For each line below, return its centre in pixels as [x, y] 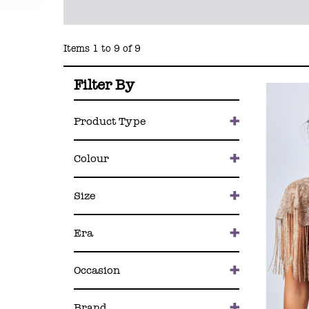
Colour [91, 159]
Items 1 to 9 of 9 [102, 49]
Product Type [109, 122]
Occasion [97, 271]
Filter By [104, 86]
